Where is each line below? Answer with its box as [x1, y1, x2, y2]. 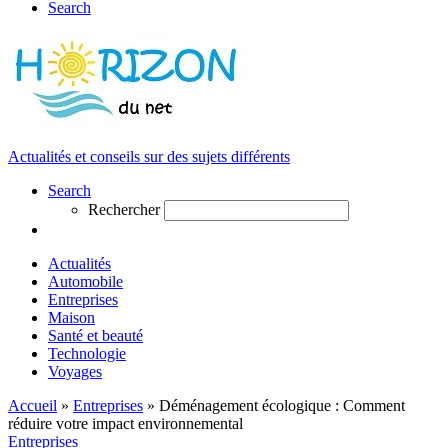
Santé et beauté [48, 327, 143, 344]
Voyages [48, 363, 102, 380]
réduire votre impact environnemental [8, 415, 243, 432]
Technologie [48, 345, 126, 362]
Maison [48, 309, 95, 326]
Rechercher [88, 201, 160, 218]
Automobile [48, 273, 123, 290]
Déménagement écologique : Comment [159, 397, 405, 414]
